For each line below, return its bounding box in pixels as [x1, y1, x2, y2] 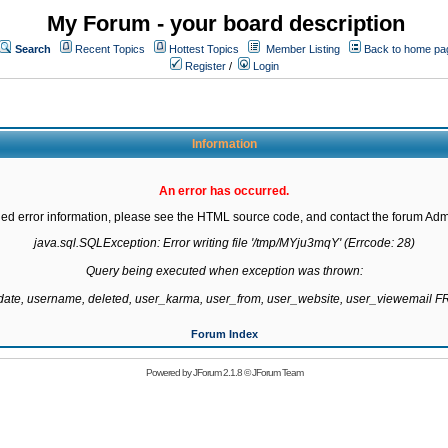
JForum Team [251, 367, 303, 378]
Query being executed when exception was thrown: [85, 264, 363, 278]
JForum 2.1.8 [192, 367, 242, 378]
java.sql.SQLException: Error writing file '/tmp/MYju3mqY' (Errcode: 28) [33, 236, 415, 250]
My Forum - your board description [47, 11, 405, 36]
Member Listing [266, 43, 340, 55]
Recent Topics [75, 43, 145, 55]
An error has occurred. [159, 184, 289, 198]
